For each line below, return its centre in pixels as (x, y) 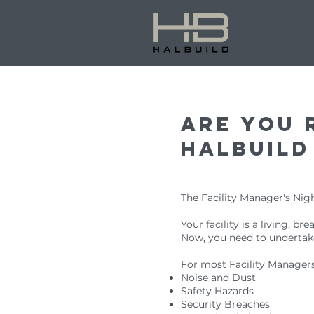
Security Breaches (225, 304)
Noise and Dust (218, 278)
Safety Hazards (217, 291)
